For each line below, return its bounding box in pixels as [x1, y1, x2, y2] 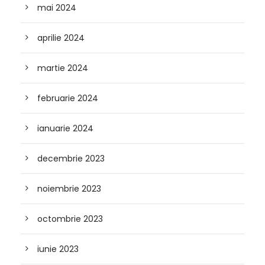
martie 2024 [37, 62, 88, 74]
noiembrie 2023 [37, 183, 101, 195]
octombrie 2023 [37, 213, 103, 225]
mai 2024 [37, 2, 76, 14]
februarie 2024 [37, 92, 98, 104]
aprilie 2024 [37, 32, 85, 44]
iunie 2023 [37, 243, 79, 255]
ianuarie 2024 [37, 122, 93, 134]
